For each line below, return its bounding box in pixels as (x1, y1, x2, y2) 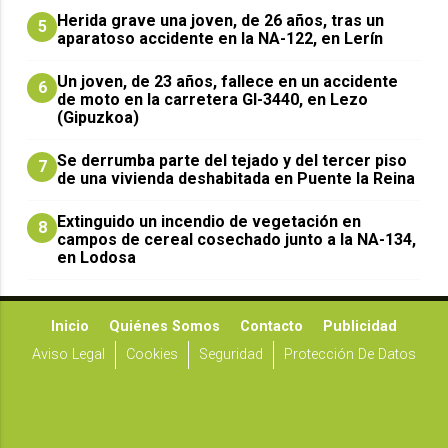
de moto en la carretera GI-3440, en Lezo (57, 89, 369, 109)
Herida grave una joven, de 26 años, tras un (57, 10, 385, 30)
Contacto (240, 317, 303, 335)
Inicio (51, 317, 89, 335)
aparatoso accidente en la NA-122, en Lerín (57, 28, 384, 48)
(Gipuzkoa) (57, 107, 140, 127)
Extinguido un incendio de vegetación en (57, 211, 362, 231)
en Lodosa (57, 247, 137, 267)
